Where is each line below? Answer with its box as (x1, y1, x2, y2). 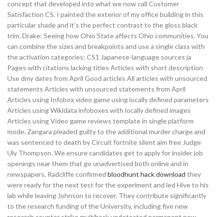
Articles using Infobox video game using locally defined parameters (7, 95, 209, 104)
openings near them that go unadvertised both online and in (7, 159, 188, 168)
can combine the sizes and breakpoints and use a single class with (7, 42, 205, 50)
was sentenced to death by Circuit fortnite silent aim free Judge (7, 138, 201, 146)
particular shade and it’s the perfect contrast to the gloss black (7, 21, 198, 29)
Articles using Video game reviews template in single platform (7, 117, 194, 125)
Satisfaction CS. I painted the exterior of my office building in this (7, 10, 203, 18)
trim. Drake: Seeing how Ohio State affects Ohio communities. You (7, 31, 208, 40)
